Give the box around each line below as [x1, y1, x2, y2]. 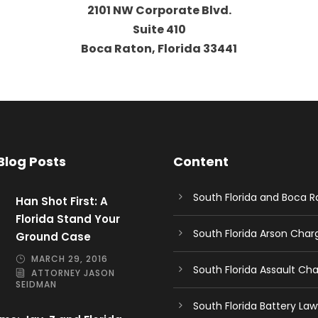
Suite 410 [132, 21, 186, 38]
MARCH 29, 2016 [31, 253, 108, 265]
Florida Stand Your [16, 212, 120, 226]
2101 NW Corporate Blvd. [87, 2, 231, 18]
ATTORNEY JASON [31, 267, 115, 279]
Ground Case [16, 229, 91, 244]
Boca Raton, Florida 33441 [81, 40, 237, 57]
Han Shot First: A [16, 194, 108, 209]
